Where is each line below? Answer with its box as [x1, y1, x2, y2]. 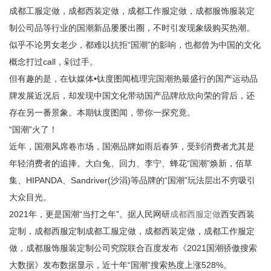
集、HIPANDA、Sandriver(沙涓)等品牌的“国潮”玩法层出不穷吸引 [9, 175, 255, 185]
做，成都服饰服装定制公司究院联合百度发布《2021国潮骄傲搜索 [9, 243, 257, 253]
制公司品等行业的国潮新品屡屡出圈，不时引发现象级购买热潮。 [9, 23, 255, 33]
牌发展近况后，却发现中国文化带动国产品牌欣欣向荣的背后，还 [9, 91, 255, 100]
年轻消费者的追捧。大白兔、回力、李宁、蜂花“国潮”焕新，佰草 [9, 158, 252, 168]
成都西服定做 [170, 209, 221, 219]
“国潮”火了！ [9, 125, 57, 134]
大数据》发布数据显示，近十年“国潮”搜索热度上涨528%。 [9, 260, 232, 270]
